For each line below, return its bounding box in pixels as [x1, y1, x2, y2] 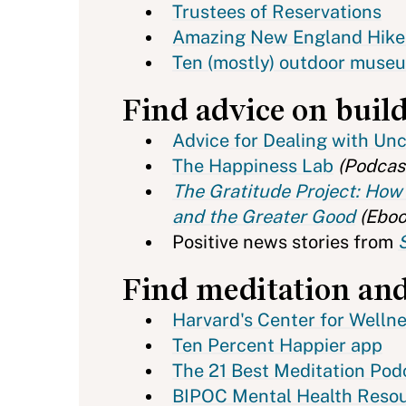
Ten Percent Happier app [172, 334, 382, 356]
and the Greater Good [172, 206, 355, 227]
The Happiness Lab [172, 155, 333, 177]
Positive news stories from [172, 231, 398, 253]
